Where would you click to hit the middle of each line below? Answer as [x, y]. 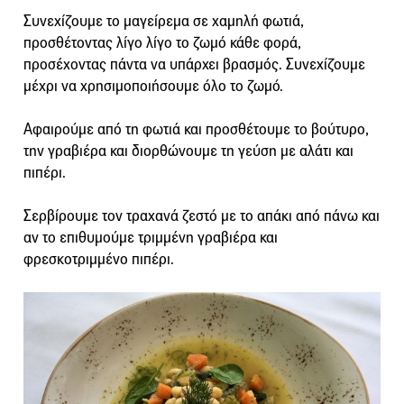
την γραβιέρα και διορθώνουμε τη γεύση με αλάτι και [188, 151]
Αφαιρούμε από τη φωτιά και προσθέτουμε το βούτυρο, [196, 130]
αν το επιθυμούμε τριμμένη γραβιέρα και [151, 238]
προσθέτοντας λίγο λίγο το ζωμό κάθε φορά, [162, 43]
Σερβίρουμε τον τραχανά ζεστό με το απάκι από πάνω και [202, 216]
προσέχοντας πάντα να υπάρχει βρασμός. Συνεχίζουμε [194, 65]
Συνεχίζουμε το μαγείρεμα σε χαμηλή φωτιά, [164, 22]
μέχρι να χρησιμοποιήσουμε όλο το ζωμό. [153, 87]
